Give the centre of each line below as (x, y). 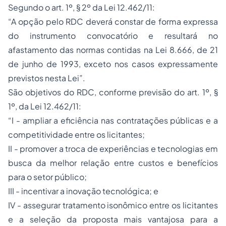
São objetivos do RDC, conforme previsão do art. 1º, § (113, 92)
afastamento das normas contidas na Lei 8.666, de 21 (113, 50)
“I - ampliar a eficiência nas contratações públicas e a (113, 120)
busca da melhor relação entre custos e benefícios (113, 163)
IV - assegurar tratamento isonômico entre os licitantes (113, 205)
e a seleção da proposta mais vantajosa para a (113, 219)
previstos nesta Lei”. (47, 78)
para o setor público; (47, 177)
